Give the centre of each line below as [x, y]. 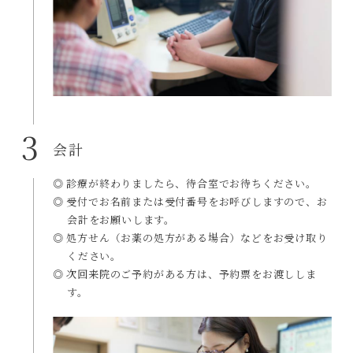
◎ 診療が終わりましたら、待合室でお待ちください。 [184, 183]
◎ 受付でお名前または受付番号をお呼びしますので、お [190, 201]
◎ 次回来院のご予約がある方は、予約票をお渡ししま [184, 273]
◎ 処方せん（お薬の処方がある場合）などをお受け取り [190, 237]
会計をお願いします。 [121, 219]
